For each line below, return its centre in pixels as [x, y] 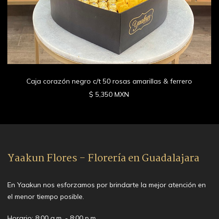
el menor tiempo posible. [46, 196]
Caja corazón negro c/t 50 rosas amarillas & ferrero [109, 81]
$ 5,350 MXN [109, 94]
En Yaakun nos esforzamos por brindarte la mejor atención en [107, 185]
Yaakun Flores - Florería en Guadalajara [103, 158]
